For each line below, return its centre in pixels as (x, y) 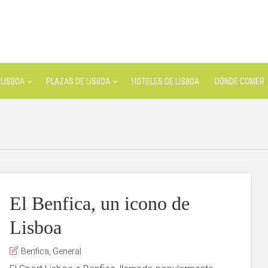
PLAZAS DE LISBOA (78, 81)
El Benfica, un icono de (100, 203)
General (67, 251)
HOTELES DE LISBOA (165, 81)
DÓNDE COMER (240, 81)
